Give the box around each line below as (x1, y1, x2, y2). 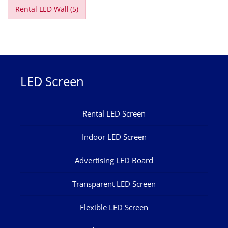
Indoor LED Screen (81, 132, 147, 142)
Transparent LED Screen (72, 179, 156, 189)
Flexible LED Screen (80, 202, 148, 213)
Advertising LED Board (75, 155, 153, 166)
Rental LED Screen (82, 108, 146, 119)
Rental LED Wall (15, 4, 69, 14)
